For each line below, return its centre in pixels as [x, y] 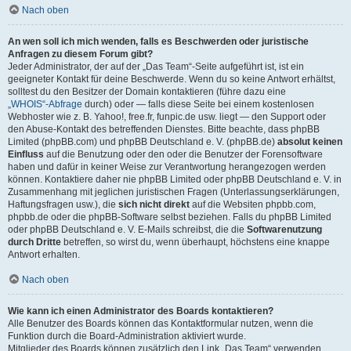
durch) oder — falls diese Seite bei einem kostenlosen [198, 104]
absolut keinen [310, 142]
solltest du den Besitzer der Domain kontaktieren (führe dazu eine [147, 92]
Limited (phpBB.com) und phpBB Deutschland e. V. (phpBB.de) [143, 142]
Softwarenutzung [284, 230]
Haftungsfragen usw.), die [63, 204]
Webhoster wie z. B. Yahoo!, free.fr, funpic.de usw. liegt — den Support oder [167, 117]
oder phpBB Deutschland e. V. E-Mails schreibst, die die [127, 230]
